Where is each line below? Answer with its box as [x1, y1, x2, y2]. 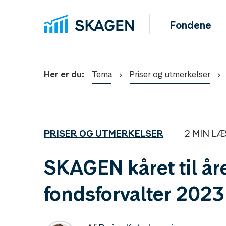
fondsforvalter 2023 [44, 181, 224, 206]
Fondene [170, 19, 212, 32]
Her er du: [44, 69, 84, 80]
